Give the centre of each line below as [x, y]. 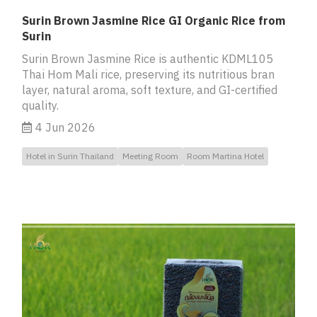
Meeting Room [150, 156]
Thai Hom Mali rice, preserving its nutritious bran [148, 74]
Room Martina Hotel [225, 156]
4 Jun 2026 [65, 127]
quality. [40, 105]
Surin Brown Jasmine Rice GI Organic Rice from [154, 20]
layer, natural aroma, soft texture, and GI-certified [150, 90]
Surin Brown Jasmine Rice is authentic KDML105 [148, 58]
